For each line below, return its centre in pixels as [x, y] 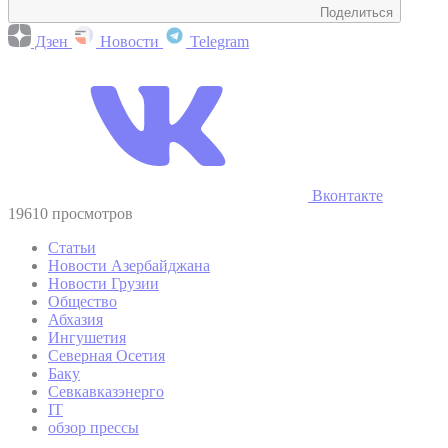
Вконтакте [345, 195]
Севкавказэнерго [106, 391]
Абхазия [75, 319]
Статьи [72, 247]
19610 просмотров [70, 213]
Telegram [217, 41]
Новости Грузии [103, 283]
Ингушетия [87, 337]
